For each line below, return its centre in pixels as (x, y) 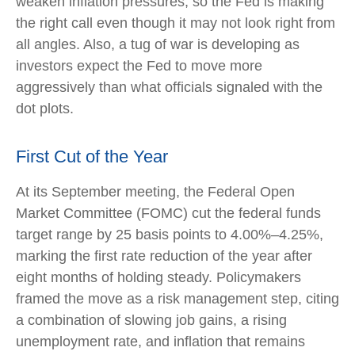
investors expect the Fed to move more (139, 66)
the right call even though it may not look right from (176, 23)
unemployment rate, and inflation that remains (160, 342)
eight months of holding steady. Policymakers (158, 277)
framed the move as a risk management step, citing (177, 299)
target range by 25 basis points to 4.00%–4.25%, (170, 235)
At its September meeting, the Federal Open (155, 192)
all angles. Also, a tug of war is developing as (158, 44)
